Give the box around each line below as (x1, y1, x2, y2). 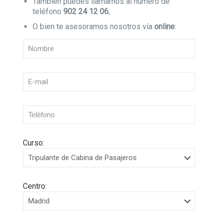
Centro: (22, 182, 47, 191)
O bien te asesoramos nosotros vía (32, 22, 154, 31)
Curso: (22, 138, 44, 147)
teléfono (32, 7, 63, 16)
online (154, 22, 175, 31)
